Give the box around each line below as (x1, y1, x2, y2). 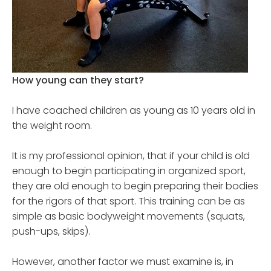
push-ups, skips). (12, 224, 90, 239)
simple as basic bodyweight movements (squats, (12, 209, 245, 224)
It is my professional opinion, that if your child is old (12, 149, 250, 163)
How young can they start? (12, 73, 144, 88)
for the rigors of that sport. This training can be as (12, 194, 245, 209)
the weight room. (12, 119, 92, 133)
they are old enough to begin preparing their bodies (12, 179, 258, 194)
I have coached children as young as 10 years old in (12, 103, 255, 118)
